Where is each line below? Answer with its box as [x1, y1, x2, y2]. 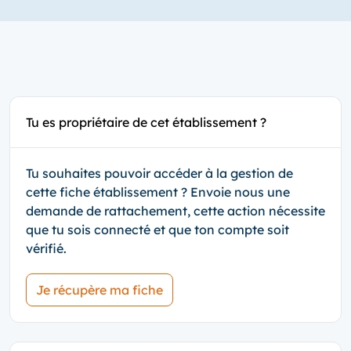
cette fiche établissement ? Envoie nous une [26, 184, 290, 200]
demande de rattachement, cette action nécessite [26, 203, 325, 219]
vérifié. [26, 241, 67, 256]
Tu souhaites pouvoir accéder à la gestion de [26, 165, 293, 181]
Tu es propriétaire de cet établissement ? [26, 114, 266, 130]
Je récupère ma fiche [36, 282, 163, 298]
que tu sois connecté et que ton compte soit [26, 222, 289, 237]
